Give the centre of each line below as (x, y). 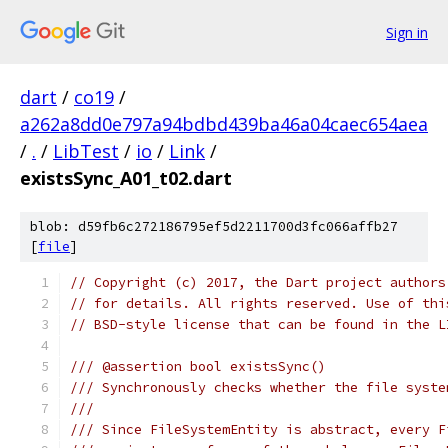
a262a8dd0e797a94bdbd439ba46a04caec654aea (224, 124)
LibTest (86, 151)
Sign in (407, 32)
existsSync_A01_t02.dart (126, 178)
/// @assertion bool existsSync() (198, 366)
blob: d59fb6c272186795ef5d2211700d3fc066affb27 (214, 226)
